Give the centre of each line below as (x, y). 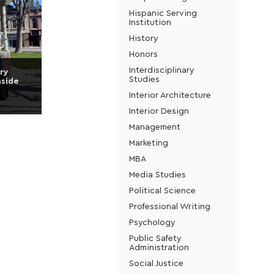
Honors (143, 54)
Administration (159, 247)
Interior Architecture (170, 94)
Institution (150, 22)
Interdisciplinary (161, 69)
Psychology (152, 222)
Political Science (162, 190)
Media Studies (157, 174)
